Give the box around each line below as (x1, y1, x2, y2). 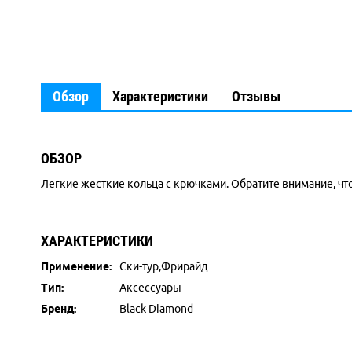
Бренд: (41, 302, 76, 315)
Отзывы (232, 88, 280, 104)
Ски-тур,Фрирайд (119, 260, 207, 273)
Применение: (41, 260, 112, 273)
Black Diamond (119, 302, 193, 315)
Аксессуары (119, 281, 181, 294)
